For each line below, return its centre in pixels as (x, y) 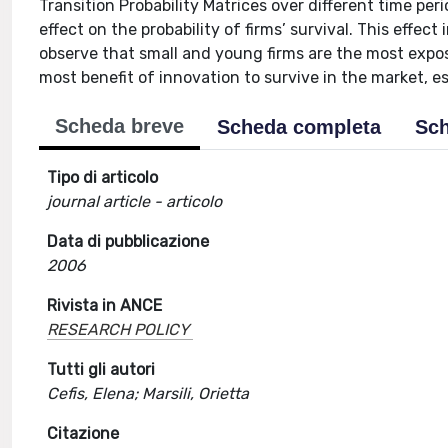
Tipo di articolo (103, 177)
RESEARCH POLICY (118, 329)
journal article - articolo (135, 201)
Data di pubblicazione (128, 241)
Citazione (83, 433)
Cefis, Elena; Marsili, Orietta (148, 393)
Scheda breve (120, 126)
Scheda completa (299, 127)
